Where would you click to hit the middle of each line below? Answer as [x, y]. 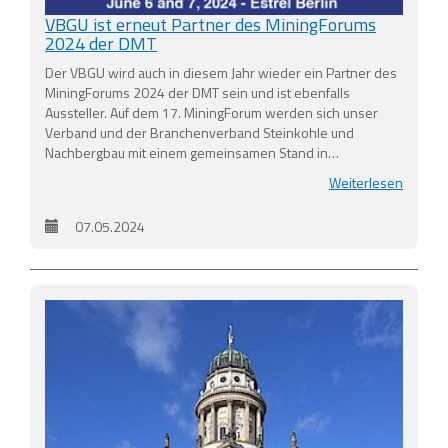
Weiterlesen [366, 182]
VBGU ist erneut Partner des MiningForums [210, 24]
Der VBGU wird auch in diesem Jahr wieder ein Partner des [221, 72]
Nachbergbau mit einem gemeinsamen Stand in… [192, 152]
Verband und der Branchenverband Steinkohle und [199, 132]
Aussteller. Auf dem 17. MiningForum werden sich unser [211, 112]
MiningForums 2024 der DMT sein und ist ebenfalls [197, 92]
